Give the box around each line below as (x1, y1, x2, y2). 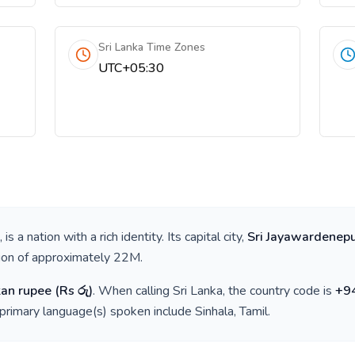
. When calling (93, 282, 173, 300)
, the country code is (223, 282, 335, 300)
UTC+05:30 (98, 59, 165, 77)
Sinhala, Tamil (195, 303, 268, 320)
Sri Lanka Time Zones (98, 40, 206, 55)
